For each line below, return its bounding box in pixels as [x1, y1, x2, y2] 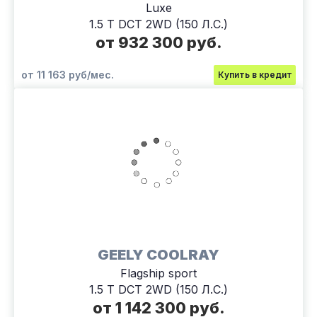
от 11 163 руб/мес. [21, 68, 114, 81]
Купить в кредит [217, 69, 292, 80]
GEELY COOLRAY [98, 246, 219, 263]
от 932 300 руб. [95, 33, 222, 52]
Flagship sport [120, 265, 197, 280]
